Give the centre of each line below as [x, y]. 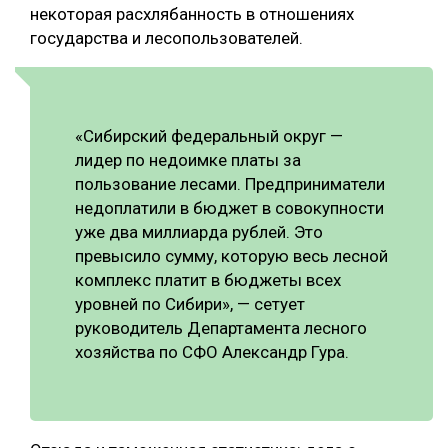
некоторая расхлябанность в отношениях [192, 14]
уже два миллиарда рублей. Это [199, 232]
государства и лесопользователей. [166, 38]
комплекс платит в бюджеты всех [208, 280]
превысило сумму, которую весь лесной [231, 256]
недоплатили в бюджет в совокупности [229, 208]
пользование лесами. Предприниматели [230, 184]
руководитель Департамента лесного [221, 328]
